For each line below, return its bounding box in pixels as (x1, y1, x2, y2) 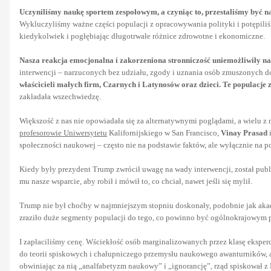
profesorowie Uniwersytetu (19, 128, 107, 137)
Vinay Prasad (219, 128, 267, 137)
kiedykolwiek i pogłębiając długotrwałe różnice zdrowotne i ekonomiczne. (19, 31, 265, 41)
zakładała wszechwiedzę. (19, 91, 101, 101)
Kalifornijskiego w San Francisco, (107, 128, 219, 137)
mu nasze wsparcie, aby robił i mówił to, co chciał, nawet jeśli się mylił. (19, 176, 252, 186)
